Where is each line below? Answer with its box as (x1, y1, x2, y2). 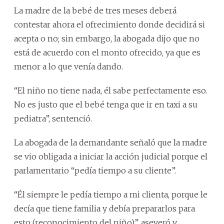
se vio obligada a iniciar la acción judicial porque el (14, 151, 207, 161)
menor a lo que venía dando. (14, 61, 123, 71)
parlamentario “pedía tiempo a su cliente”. (14, 165, 176, 175)
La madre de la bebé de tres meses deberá (14, 5, 176, 15)
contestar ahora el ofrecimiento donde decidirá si (14, 19, 205, 29)
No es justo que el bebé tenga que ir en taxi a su (14, 99, 197, 109)
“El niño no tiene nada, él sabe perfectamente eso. (14, 85, 207, 95)
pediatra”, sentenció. (14, 113, 92, 123)
